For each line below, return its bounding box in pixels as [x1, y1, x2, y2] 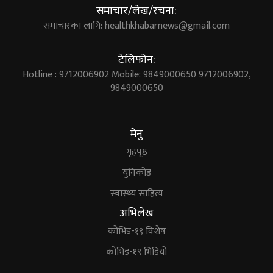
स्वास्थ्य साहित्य [110, 185, 163, 202]
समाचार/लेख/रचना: [96, 2, 177, 21]
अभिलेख [119, 204, 154, 223]
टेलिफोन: [118, 51, 155, 69]
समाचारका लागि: [43, 18, 105, 35]
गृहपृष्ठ [126, 144, 147, 161]
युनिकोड [122, 165, 151, 182]
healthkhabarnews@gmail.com [105, 18, 230, 35]
